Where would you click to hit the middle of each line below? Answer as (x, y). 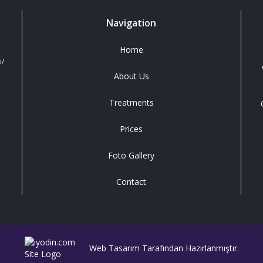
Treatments (131, 102)
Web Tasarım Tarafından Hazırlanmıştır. (164, 248)
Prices (131, 129)
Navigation (131, 23)
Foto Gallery (131, 155)
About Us (131, 76)
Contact (131, 182)
